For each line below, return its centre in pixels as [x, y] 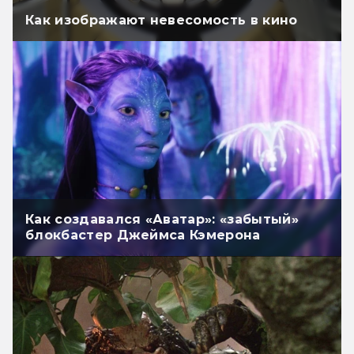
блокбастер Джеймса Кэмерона [143, 235]
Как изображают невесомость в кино [162, 21]
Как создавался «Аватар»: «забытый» [162, 219]
